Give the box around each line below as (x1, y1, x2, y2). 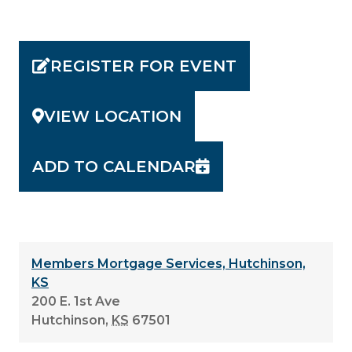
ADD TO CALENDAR (32, 156, 196, 176)
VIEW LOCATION (44, 106, 181, 126)
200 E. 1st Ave (31, 293, 120, 309)
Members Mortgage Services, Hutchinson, (31, 255, 306, 271)
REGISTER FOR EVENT (50, 56, 236, 75)
